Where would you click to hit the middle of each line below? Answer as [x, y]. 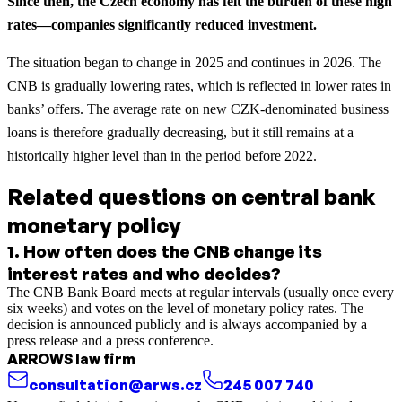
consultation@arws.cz [115, 385]
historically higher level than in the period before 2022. [162, 155]
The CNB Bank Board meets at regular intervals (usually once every [201, 292]
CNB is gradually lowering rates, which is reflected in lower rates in [199, 85]
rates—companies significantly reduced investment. [162, 24]
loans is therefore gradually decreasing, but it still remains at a [180, 132]
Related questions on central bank [192, 196]
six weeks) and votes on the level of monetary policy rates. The [185, 308]
